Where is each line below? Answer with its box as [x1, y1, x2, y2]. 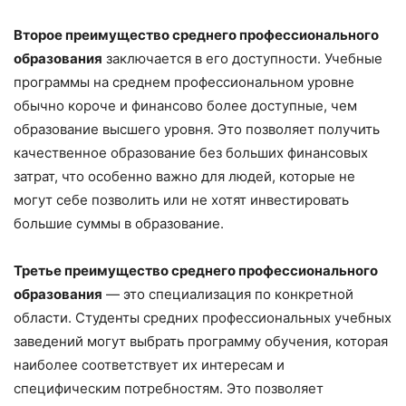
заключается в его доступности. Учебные [102, 50, 382, 67]
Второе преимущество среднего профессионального [14, 26, 379, 43]
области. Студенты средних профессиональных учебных [14, 309, 391, 326]
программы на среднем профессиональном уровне [14, 73, 354, 91]
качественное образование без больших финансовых [14, 144, 368, 161]
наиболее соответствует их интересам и [14, 356, 285, 373]
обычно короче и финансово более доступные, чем [14, 97, 357, 114]
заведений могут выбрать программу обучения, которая [14, 333, 388, 350]
